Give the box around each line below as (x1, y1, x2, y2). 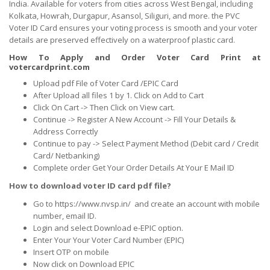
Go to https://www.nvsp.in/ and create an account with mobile (33, 198, 260, 209)
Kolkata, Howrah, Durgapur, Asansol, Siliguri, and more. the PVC (9, 10, 240, 21)
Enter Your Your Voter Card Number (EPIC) (33, 234, 184, 245)
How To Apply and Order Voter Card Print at (9, 51, 261, 63)
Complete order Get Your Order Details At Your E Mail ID (33, 162, 234, 173)
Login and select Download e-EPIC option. (33, 222, 183, 233)
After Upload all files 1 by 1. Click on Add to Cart (33, 89, 204, 101)
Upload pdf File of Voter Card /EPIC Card (33, 77, 178, 89)
